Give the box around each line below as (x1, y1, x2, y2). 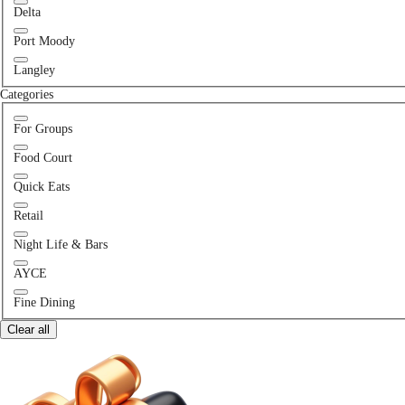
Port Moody (13, 33, 75, 48)
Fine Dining (13, 296, 75, 310)
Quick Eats (13, 180, 70, 194)
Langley (13, 62, 55, 77)
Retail (13, 209, 43, 223)
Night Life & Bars (13, 238, 108, 252)
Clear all (7, 323, 50, 337)
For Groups (13, 122, 72, 137)
